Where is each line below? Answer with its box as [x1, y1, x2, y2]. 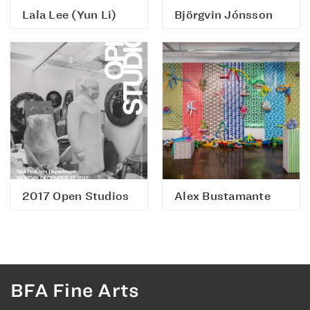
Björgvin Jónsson [174, 8, 273, 22]
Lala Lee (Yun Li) [22, 8, 117, 22]
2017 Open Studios [22, 189, 129, 203]
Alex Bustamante [174, 189, 271, 203]
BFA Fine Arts [10, 278, 140, 302]
